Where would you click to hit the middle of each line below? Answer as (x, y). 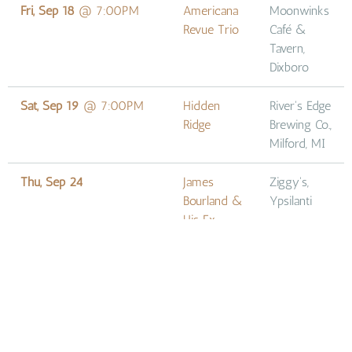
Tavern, (287, 48)
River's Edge (300, 105)
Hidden (202, 105)
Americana (211, 10)
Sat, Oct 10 (50, 333)
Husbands (208, 238)
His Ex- (203, 219)
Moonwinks (299, 10)
